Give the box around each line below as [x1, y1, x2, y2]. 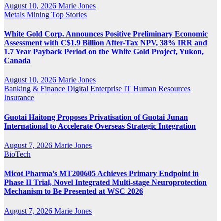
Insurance [4, 93, 34, 102]
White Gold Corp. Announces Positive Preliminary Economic [4, 30, 208, 38]
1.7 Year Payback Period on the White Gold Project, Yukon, [4, 47, 204, 56]
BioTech [4, 150, 31, 158]
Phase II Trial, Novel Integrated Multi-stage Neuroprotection [4, 178, 207, 187]
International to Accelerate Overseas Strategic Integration [4, 121, 196, 130]
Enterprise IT [90, 84, 133, 93]
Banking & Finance [4, 84, 67, 93]
